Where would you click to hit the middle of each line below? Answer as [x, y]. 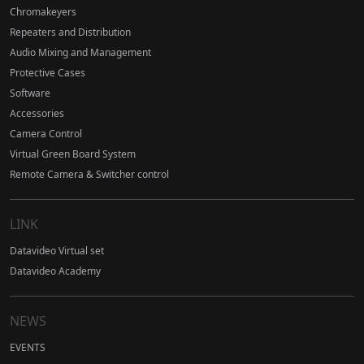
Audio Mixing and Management [80, 53]
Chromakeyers [43, 12]
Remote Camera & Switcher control [89, 175]
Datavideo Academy [55, 271]
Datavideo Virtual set [57, 251]
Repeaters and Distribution [70, 32]
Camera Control [46, 134]
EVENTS [28, 348]
